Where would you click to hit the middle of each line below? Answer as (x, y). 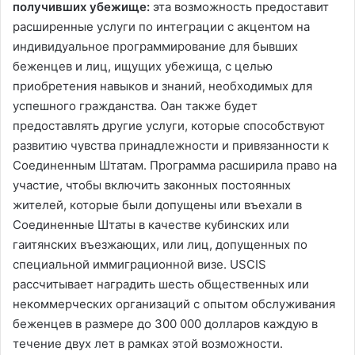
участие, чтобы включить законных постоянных (152, 185)
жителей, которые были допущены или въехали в (157, 205)
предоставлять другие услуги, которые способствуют (169, 126)
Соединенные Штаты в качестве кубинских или (151, 225)
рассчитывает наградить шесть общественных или (161, 284)
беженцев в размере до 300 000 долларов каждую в (165, 324)
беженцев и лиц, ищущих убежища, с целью (143, 67)
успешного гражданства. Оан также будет (135, 106)
